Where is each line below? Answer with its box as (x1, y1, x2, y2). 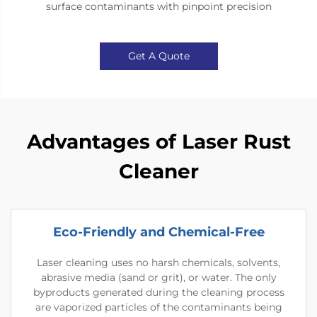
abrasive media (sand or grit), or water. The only (40, 271, 277, 284)
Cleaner (118, 159, 199, 183)
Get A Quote (127, 50, 190, 62)
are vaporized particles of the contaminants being (35, 301, 282, 313)
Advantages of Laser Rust (26, 129, 291, 154)
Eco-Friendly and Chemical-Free (52, 224, 265, 240)
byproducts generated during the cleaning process (33, 286, 284, 299)
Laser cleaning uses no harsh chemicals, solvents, (37, 256, 280, 269)
